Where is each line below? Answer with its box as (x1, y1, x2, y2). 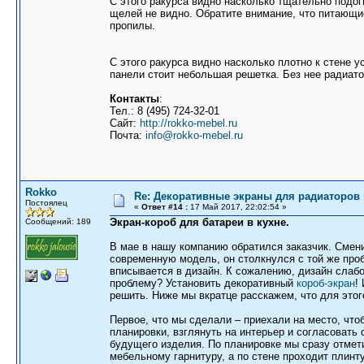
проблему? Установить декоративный (110, 277, 297, 289)
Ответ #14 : (141, 202, 188, 211)
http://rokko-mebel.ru (140, 117, 237, 129)
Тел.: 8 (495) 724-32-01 (110, 105, 219, 117)
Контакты (110, 93, 159, 105)
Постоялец (25, 198, 67, 207)
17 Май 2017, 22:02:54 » (188, 202, 287, 211)
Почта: (110, 129, 145, 141)
